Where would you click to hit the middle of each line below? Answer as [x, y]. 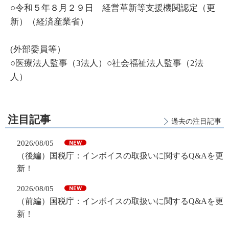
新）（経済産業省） [49, 22]
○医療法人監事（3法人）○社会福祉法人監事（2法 [107, 63]
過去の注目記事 [196, 121]
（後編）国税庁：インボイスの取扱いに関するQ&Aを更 [120, 155]
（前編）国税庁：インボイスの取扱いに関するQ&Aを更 [120, 201]
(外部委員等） [38, 50]
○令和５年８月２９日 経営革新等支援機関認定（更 [113, 8]
